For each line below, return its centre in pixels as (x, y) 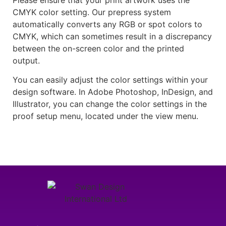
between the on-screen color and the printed (98, 48)
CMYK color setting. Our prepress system (92, 12)
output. (26, 60)
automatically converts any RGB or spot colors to (107, 24)
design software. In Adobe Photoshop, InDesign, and (113, 92)
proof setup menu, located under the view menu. (105, 116)
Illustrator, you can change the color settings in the (110, 104)
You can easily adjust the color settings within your (110, 80)
